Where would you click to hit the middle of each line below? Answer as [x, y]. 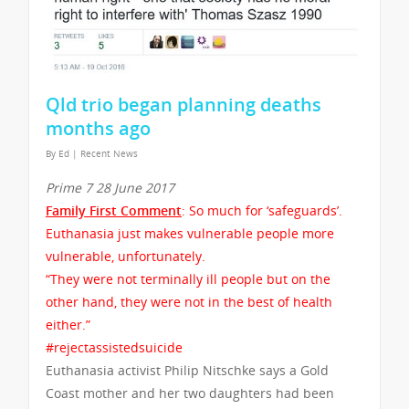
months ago [98, 128]
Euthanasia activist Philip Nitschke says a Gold [187, 370]
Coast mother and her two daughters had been [190, 393]
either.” [68, 324]
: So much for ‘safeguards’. [262, 210]
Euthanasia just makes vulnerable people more [190, 233]
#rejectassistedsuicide [114, 347]
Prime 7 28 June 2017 [110, 187]
